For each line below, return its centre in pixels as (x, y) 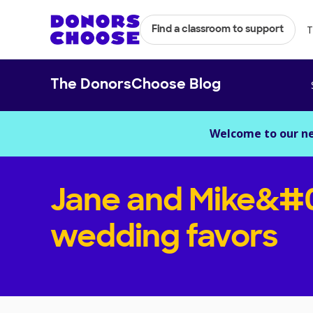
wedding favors (164, 239)
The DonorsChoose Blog (136, 85)
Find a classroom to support (218, 30)
